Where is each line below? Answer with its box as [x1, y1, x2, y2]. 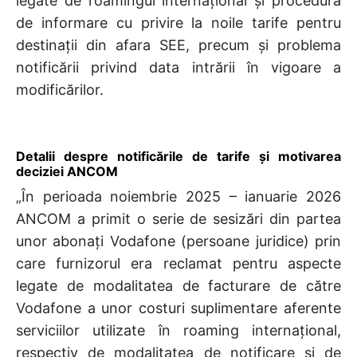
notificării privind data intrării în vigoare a [16, 58, 341, 76]
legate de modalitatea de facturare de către [16, 277, 341, 294]
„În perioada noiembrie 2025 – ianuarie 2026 [16, 187, 341, 205]
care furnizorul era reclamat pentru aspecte [16, 254, 341, 272]
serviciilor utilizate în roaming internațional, [16, 321, 341, 339]
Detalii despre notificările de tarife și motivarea [16, 147, 341, 164]
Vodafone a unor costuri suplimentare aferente [16, 299, 341, 316]
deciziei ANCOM [16, 163, 118, 179]
